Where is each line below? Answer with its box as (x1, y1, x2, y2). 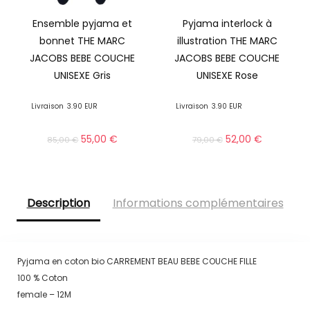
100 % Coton (17, 271, 68, 284)
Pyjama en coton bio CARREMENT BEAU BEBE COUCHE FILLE (17, 255, 257, 267)
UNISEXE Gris (54, 69, 111, 83)
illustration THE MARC (176, 34, 277, 48)
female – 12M (17, 288, 71, 300)
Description (26, 195, 90, 212)
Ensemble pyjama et (33, 17, 133, 31)
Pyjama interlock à (182, 17, 272, 31)
